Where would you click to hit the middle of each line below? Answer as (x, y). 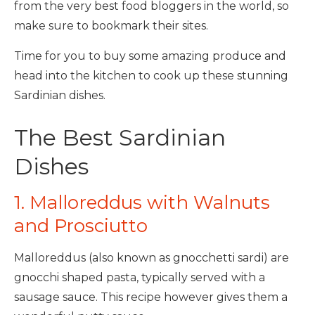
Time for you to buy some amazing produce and (150, 56)
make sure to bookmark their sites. (111, 26)
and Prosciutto (81, 226)
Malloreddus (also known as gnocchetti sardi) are (152, 258)
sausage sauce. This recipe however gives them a (151, 297)
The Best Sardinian (120, 137)
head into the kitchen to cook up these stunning (151, 76)
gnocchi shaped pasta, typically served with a (140, 277)
